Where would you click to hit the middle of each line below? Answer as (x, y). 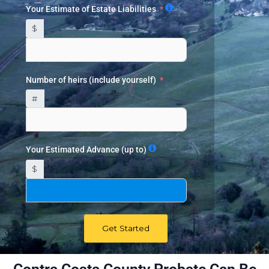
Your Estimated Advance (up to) (86, 149)
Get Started (125, 228)
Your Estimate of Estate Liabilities (91, 9)
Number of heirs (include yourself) (91, 80)
